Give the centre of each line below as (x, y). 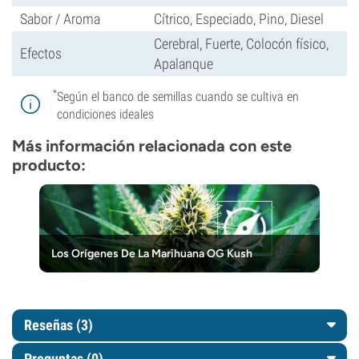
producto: (49, 165)
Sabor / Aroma (60, 19)
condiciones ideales (105, 114)
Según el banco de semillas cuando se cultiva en (178, 97)
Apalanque (184, 64)
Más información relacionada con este (152, 146)
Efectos (41, 53)
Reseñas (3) (58, 325)
